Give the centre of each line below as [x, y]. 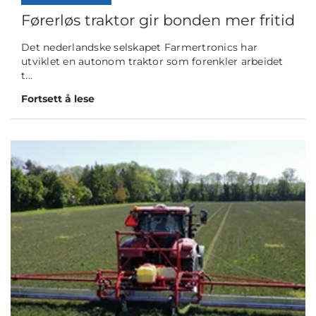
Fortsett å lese [58, 99]
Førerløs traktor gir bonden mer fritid [158, 20]
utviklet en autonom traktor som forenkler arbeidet [152, 62]
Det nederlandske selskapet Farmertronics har [139, 48]
